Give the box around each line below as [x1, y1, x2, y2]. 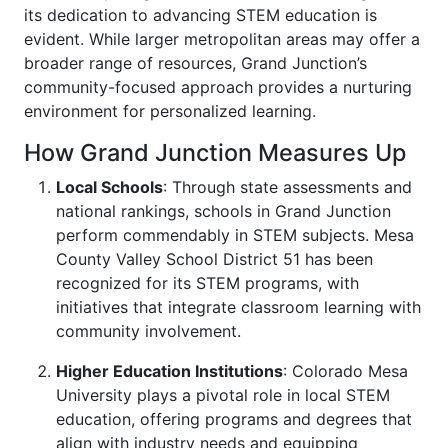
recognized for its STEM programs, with [56, 273, 359, 293]
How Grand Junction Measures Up [24, 138, 406, 167]
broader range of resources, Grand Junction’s [24, 53, 367, 73]
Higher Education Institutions [56, 361, 283, 381]
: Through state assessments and [163, 177, 412, 197]
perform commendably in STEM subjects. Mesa [56, 225, 414, 245]
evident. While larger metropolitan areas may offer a [24, 29, 420, 49]
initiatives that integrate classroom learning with [56, 297, 421, 317]
